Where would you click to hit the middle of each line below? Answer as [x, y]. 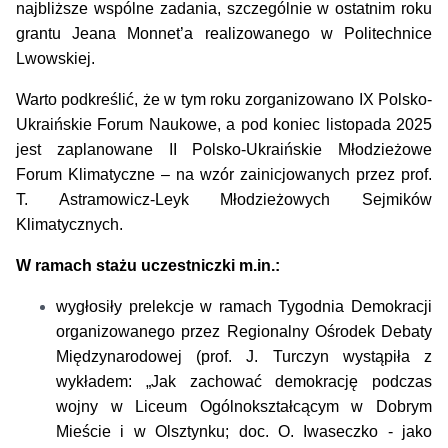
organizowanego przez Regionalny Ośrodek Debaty [244, 332]
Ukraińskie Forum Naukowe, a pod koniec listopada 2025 [224, 125]
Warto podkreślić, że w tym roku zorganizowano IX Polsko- [224, 100]
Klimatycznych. [69, 225]
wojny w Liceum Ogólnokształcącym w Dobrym [244, 407]
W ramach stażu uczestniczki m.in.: [147, 266]
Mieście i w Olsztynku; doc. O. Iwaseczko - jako [244, 432]
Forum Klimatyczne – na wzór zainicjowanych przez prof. [224, 175]
